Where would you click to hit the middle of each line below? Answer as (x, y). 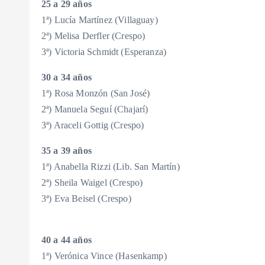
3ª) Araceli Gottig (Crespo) (93, 125)
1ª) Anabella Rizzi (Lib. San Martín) (111, 167)
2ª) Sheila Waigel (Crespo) (92, 183)
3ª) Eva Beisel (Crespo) (86, 199)
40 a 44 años (67, 240)
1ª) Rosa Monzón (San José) (96, 93)
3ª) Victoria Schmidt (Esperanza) (104, 52)
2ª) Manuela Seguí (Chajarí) (95, 109)
